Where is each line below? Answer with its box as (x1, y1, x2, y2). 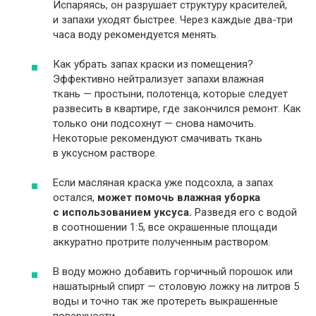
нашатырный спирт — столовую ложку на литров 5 (53, 279, 299, 293)
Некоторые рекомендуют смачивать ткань (53, 131, 262, 145)
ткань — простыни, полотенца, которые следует (53, 87, 288, 100)
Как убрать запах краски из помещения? (53, 57, 253, 71)
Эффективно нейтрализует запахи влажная (53, 72, 264, 85)
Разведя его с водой (192, 205, 297, 219)
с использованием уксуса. (53, 205, 192, 219)
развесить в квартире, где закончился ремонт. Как (53, 102, 301, 115)
